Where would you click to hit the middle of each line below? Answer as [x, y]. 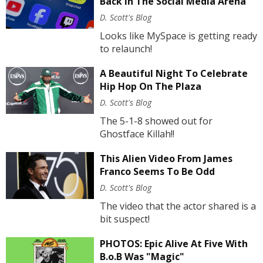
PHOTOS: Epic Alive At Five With [173, 243]
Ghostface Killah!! [137, 134]
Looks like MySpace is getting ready [178, 36]
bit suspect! [124, 219]
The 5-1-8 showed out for [156, 121]
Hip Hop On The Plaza [150, 86]
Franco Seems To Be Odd [157, 171]
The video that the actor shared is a [178, 206]
